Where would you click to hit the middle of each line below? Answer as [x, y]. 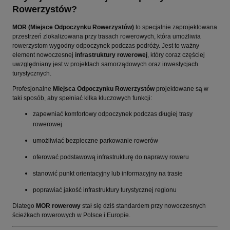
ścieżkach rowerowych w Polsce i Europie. [71, 215]
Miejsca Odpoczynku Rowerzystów [104, 89]
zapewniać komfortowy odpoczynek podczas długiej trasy [113, 114]
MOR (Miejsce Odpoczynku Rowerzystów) [73, 27]
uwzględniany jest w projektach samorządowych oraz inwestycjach [105, 64]
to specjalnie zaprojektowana [176, 27]
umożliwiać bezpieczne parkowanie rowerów [95, 140]
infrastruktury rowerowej [111, 55]
